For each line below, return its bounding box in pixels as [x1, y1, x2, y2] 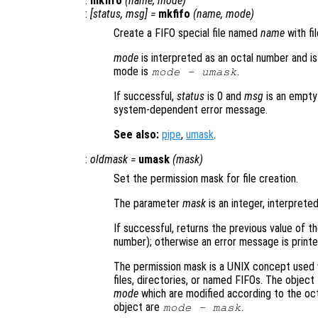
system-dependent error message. [114, 103, 268, 117]
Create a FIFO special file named [114, 26, 261, 40]
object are [114, 300, 163, 314]
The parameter [114, 197, 182, 211]
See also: [114, 128, 159, 142]
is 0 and [204, 89, 244, 104]
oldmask [90, 153, 128, 167]
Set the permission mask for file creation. [114, 172, 298, 186]
